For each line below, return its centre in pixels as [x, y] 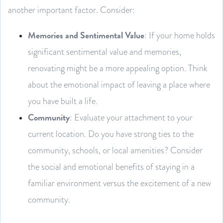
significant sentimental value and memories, [105, 51]
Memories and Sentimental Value [86, 35]
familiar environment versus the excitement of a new [119, 183]
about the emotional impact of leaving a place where [119, 84]
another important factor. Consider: [71, 9]
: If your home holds [180, 35]
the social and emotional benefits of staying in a [111, 166]
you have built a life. [63, 101]
